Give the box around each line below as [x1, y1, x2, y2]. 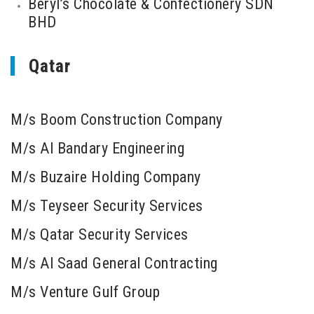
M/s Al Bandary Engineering [11, 139, 184, 157]
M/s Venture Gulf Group [11, 283, 160, 301]
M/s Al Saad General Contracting [11, 254, 218, 272]
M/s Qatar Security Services [11, 226, 189, 243]
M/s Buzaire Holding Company [11, 168, 201, 186]
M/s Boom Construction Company [11, 111, 223, 128]
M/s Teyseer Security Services [11, 197, 203, 214]
